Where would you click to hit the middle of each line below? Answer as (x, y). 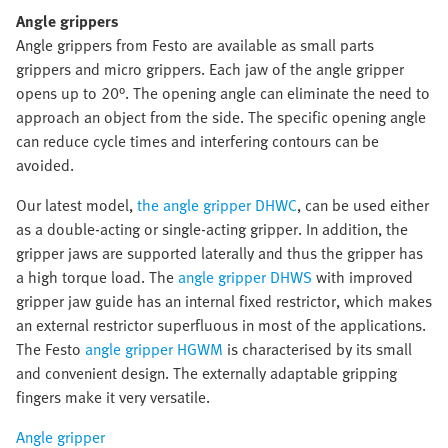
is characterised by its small (317, 349)
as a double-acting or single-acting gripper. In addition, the (212, 229)
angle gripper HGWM (154, 349)
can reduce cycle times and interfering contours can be (197, 141)
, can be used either (363, 205)
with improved (362, 277)
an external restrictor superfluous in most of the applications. (221, 325)
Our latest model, (76, 205)
